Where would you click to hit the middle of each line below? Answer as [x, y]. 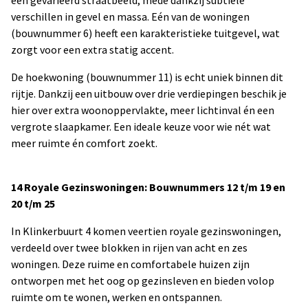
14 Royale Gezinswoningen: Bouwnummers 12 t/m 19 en [148, 187]
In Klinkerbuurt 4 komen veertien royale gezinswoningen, [146, 231]
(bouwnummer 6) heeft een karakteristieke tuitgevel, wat [145, 33]
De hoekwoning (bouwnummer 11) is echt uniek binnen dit [147, 77]
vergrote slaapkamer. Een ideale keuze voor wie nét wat [141, 126]
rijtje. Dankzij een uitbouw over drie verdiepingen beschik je [149, 93]
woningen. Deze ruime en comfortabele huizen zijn [130, 264]
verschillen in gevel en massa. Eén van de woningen [130, 16]
